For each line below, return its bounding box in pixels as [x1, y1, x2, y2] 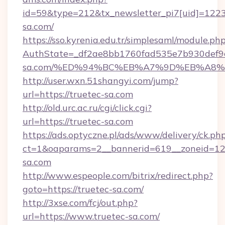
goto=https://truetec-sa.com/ [23, 183, 144, 195]
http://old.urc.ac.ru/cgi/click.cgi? [23, 102, 152, 114]
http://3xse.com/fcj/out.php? [23, 197, 138, 208]
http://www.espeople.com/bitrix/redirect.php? [23, 170, 213, 181]
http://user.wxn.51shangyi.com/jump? [23, 75, 178, 86]
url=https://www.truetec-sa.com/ [23, 210, 160, 222]
